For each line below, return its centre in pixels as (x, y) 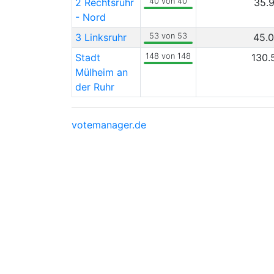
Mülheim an (101, 72)
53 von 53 (168, 36)
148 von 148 (168, 56)
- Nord (90, 17)
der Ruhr (94, 87)
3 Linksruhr (101, 37)
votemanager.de (109, 125)
